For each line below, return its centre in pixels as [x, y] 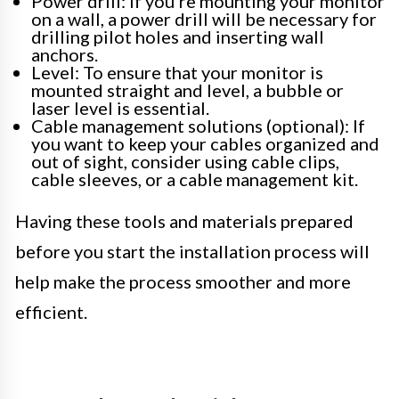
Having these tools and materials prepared [184, 221]
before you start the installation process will [192, 252]
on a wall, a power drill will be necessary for [204, 19]
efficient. [51, 312]
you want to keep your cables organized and [205, 144]
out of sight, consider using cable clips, [185, 162]
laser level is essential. [120, 108]
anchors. [65, 55]
